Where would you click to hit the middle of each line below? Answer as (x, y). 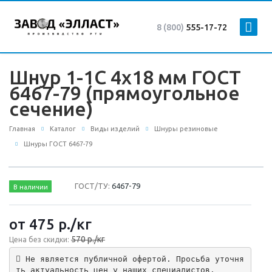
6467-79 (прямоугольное (124, 93)
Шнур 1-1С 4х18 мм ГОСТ (125, 77)
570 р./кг (88, 240)
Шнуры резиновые (186, 129)
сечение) (51, 109)
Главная (22, 129)
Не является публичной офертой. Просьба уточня (132, 259)
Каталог (63, 129)
